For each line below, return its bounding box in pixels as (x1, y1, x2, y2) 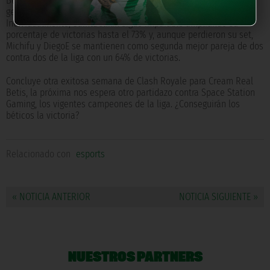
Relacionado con (6, 148, 71, 160)
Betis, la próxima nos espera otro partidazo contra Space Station (6, 87, 255, 99)
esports (76, 148, 105, 160)
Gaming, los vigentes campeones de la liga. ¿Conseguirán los (6, 98, 240, 110)
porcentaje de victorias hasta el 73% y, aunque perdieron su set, (6, 29, 253, 41)
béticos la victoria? (6, 110, 80, 122)
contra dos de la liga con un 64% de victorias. (6, 52, 180, 64)
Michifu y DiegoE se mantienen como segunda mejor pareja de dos (6, 40, 263, 52)
